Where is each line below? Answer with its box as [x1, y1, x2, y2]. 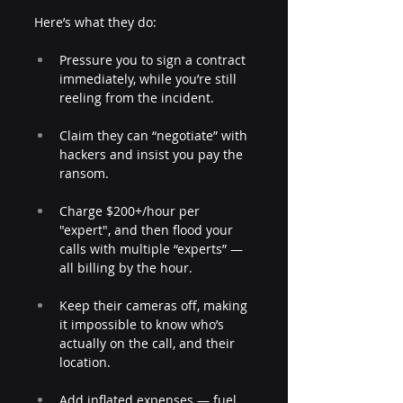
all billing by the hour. [59, 259, 193, 276]
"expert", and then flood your [59, 221, 237, 238]
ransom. [59, 165, 109, 182]
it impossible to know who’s [59, 316, 228, 333]
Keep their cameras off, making [59, 297, 251, 314]
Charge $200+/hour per [59, 202, 203, 219]
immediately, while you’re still [59, 70, 240, 87]
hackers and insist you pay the [59, 146, 246, 163]
